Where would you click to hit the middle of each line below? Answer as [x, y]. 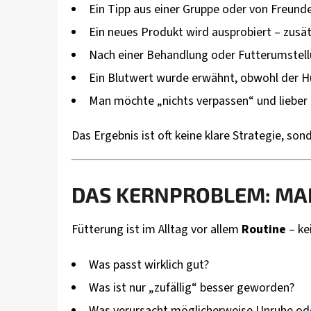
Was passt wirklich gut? [149, 265]
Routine [264, 230]
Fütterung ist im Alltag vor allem [157, 230]
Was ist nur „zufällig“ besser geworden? [192, 288]
